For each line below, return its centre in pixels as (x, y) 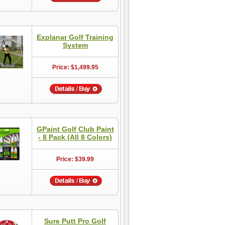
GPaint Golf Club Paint (75, 129)
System (75, 45)
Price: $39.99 (75, 159)
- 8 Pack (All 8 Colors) (75, 137)
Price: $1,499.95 (75, 67)
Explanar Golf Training (75, 37)
